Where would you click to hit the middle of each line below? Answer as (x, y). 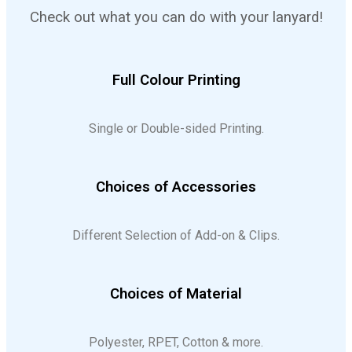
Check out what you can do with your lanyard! (176, 18)
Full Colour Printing (176, 81)
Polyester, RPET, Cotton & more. (176, 343)
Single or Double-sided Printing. (176, 129)
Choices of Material (176, 294)
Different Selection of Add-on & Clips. (176, 236)
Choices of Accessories (176, 187)
